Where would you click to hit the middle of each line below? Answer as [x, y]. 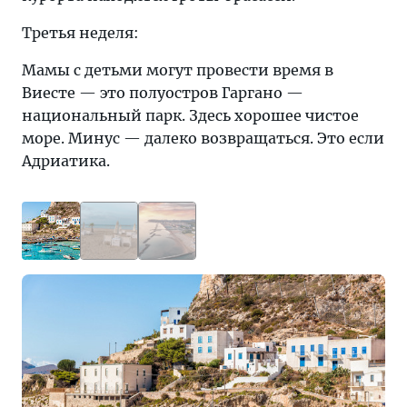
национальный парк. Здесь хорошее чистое [190, 115]
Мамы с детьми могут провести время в [178, 70]
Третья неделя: [80, 33]
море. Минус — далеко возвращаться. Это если [203, 138]
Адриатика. [66, 161]
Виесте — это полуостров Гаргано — [163, 93]
